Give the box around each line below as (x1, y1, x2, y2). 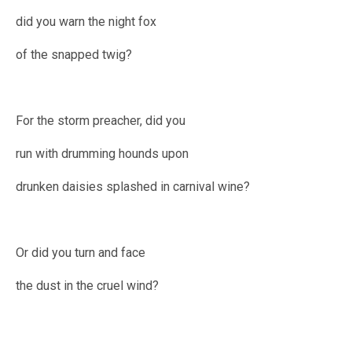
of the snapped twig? (16, 47, 132, 63)
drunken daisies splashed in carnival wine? (16, 179, 250, 195)
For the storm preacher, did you (16, 113, 185, 129)
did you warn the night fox (16, 14, 156, 30)
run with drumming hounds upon (16, 146, 189, 162)
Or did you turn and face (16, 245, 145, 261)
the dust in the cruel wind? (16, 278, 159, 294)
